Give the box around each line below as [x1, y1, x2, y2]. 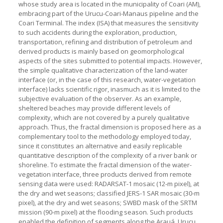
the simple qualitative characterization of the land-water [18, 65, 188, 75]
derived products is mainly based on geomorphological [18, 46, 184, 56]
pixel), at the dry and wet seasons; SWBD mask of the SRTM [18, 198, 197, 207]
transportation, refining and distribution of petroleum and [18, 37, 192, 46]
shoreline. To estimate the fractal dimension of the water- [18, 160, 192, 169]
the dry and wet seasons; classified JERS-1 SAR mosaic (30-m [18, 188, 200, 198]
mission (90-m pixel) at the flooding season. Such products [18, 207, 193, 217]
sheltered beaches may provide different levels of [18, 103, 170, 112]
